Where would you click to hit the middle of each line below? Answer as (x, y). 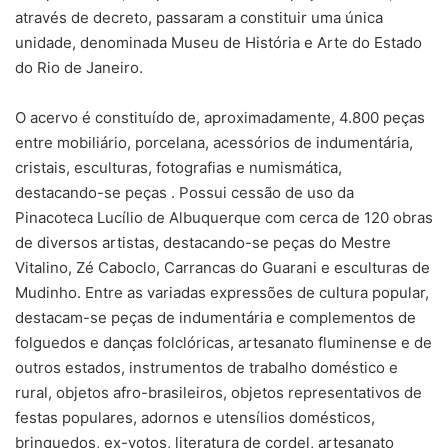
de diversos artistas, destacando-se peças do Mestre (203, 242)
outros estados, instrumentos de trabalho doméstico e (206, 367)
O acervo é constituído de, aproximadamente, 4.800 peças (220, 117)
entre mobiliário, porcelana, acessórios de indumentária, (214, 142)
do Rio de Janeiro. (79, 67)
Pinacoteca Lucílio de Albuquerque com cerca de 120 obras (224, 217)
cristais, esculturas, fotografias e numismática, (178, 167)
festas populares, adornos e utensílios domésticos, (195, 417)
